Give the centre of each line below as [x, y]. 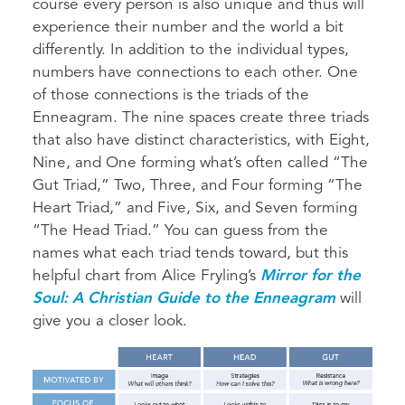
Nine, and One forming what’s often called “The [200, 164]
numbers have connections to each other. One [195, 73]
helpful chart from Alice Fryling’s [146, 277]
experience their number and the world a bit [188, 28]
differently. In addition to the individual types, [191, 51]
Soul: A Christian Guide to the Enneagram [184, 299]
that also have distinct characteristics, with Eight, [201, 141]
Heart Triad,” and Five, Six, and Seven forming [195, 209]
